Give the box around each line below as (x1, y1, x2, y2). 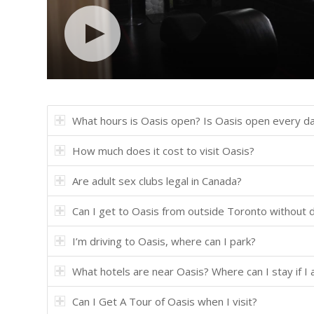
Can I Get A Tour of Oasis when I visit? (72, 294, 257, 308)
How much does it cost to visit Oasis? (72, 144, 254, 158)
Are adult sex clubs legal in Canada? (72, 174, 242, 188)
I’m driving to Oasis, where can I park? (72, 234, 256, 248)
